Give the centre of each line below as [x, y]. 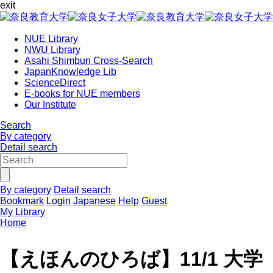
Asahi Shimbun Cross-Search [89, 61]
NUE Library [51, 39]
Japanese [94, 201]
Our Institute [50, 105]
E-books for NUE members [82, 94]
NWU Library [52, 50]
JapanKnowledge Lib [70, 72]
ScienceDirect [55, 83]
